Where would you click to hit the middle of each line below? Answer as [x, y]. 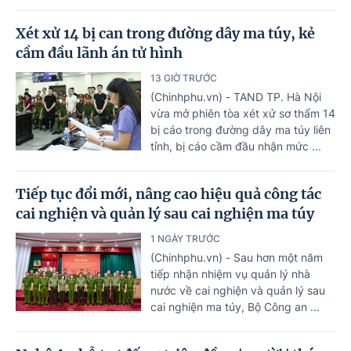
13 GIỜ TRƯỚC [184, 78]
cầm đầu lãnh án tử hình [99, 52]
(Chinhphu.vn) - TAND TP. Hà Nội [236, 96]
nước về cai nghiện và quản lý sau [238, 290]
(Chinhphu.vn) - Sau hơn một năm [237, 257]
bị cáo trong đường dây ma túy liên [241, 129]
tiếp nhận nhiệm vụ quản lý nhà [230, 273]
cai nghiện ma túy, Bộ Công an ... [235, 306]
